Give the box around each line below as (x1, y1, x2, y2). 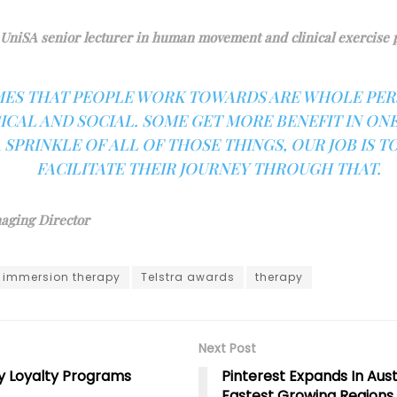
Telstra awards (141, 269, 235, 285)
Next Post (198, 339, 256, 358)
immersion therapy (3, 269, 121, 285)
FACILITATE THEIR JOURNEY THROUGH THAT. (35, 157, 381, 179)
